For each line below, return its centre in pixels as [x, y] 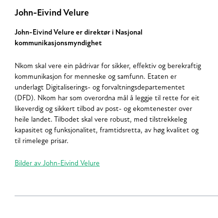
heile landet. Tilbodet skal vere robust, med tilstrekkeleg [101, 120]
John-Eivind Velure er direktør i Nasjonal [79, 33]
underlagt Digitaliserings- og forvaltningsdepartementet [100, 88]
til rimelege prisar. [42, 141]
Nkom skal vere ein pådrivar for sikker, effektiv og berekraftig [108, 66]
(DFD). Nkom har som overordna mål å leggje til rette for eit [107, 98]
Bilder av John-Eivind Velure [57, 164]
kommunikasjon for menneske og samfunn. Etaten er [96, 77]
